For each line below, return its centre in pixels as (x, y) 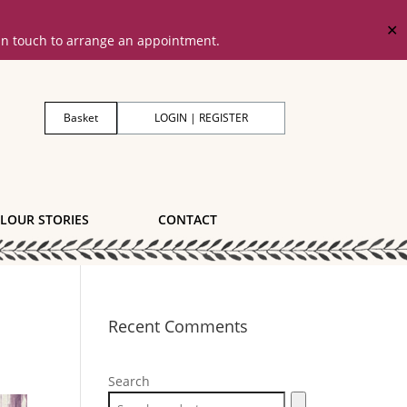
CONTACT (188, 220)
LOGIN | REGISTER (201, 118)
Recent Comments (179, 327)
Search (129, 382)
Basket (80, 118)
